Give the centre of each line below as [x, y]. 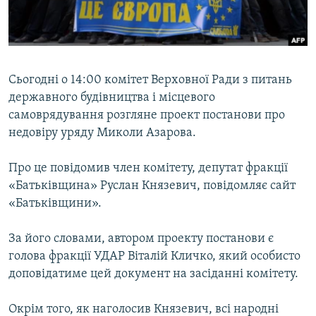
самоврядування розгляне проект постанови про [147, 116]
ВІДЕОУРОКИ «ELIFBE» [72, 13]
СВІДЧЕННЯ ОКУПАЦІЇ [69, 38]
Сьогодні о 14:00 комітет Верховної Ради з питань [150, 80]
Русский [35, 25]
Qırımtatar [40, 50]
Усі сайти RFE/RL [70, 154]
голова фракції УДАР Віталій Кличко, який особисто [154, 257]
